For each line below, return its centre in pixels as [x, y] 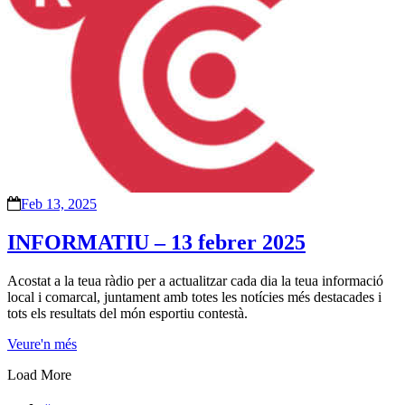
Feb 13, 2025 [59, 204]
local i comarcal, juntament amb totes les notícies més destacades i [194, 297]
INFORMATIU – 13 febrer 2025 [156, 243]
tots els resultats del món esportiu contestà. [127, 313]
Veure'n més [42, 344]
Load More [39, 375]
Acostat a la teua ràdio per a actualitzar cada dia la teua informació [195, 281]
